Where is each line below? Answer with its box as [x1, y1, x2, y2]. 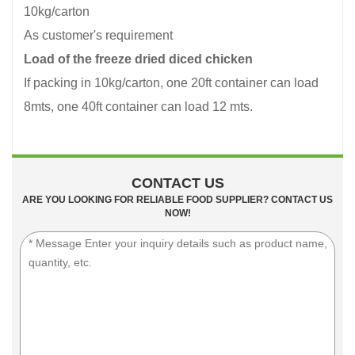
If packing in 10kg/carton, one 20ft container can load [24, 75, 319, 90]
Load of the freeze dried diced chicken [24, 52, 253, 66]
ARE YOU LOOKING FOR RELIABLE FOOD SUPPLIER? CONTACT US [22, 193, 333, 205]
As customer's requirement [24, 28, 173, 42]
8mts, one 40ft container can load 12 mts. [24, 99, 253, 113]
